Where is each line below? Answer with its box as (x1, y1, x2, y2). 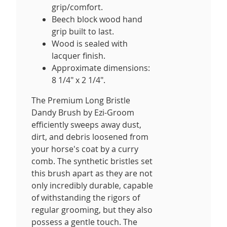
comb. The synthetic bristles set (31, 155, 153, 167)
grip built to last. (52, 25, 114, 37)
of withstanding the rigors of (31, 192, 140, 203)
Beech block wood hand (52, 13, 142, 25)
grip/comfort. (52, 1, 103, 13)
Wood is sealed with (52, 37, 128, 49)
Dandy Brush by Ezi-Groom (31, 106, 134, 118)
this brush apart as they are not (31, 167, 153, 179)
